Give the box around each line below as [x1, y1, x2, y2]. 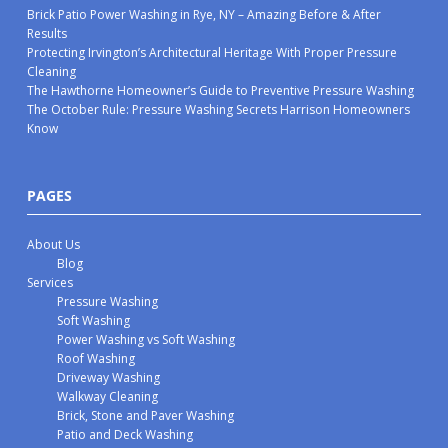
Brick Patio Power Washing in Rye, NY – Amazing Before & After [27, 6, 382, 23]
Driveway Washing [57, 369, 161, 386]
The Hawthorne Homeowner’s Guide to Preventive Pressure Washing [27, 82, 415, 99]
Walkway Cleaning [57, 388, 159, 405]
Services [27, 274, 74, 291]
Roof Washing [57, 350, 136, 367]
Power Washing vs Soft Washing [57, 331, 236, 348]
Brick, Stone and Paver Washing [57, 407, 235, 424]
